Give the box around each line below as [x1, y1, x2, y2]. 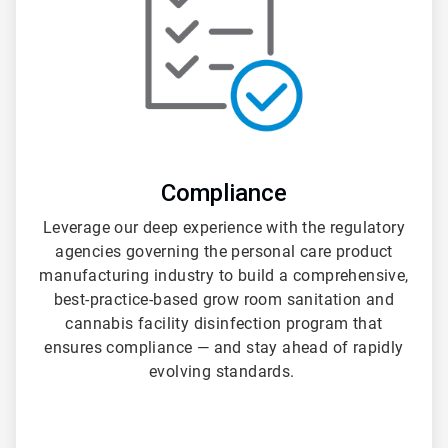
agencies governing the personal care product [55, 242, 393, 262]
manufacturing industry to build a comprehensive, [39, 266, 409, 286]
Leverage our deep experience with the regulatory [42, 218, 406, 238]
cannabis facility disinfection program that [65, 314, 383, 334]
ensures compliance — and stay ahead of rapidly [44, 338, 404, 358]
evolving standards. [149, 362, 299, 382]
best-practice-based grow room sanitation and [53, 290, 395, 310]
